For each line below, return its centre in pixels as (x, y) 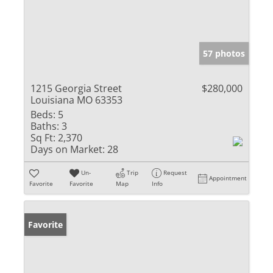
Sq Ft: (43, 137)
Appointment (228, 178)
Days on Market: (68, 149)
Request (175, 172)
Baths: (45, 126)
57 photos (224, 53)
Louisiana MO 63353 (76, 100)
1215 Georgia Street (76, 88)
